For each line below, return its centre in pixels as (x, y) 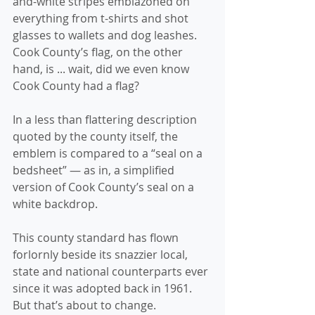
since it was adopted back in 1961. (104, 288)
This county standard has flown (97, 238)
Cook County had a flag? (76, 86)
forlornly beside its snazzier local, (102, 255)
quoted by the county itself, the (97, 136)
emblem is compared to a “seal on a (109, 153)
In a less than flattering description (106, 120)
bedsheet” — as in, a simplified (95, 170)
